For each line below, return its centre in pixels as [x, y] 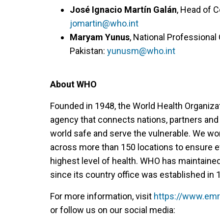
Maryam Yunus [100, 37]
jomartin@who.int [104, 23]
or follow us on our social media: [113, 210]
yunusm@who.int [141, 51]
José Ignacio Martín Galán [123, 10]
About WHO [73, 84]
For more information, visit [102, 196]
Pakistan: [88, 51]
